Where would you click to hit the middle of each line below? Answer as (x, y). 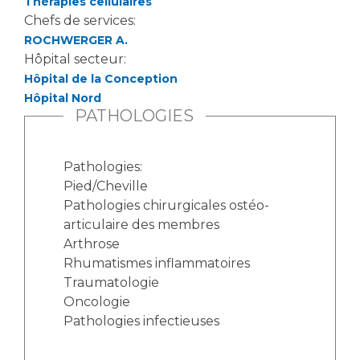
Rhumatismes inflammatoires (157, 263)
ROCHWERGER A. (76, 40)
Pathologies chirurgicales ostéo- (166, 205)
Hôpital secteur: (77, 59)
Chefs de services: (82, 20)
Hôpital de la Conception (101, 79)
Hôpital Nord (63, 98)
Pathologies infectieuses (141, 321)
